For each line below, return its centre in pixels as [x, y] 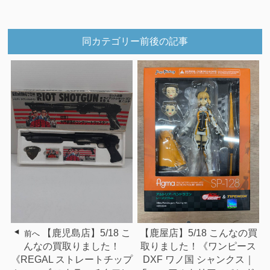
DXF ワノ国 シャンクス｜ [198, 259]
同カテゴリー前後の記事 [135, 42]
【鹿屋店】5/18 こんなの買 [198, 233]
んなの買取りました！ [71, 246]
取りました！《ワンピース [199, 246]
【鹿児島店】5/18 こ [87, 233]
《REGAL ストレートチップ [71, 259]
